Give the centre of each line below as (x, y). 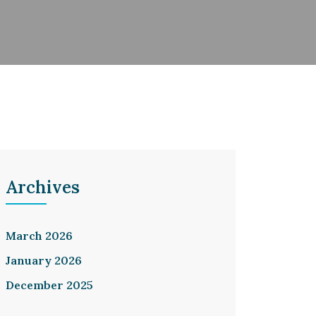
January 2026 (44, 260)
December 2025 (49, 285)
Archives (43, 187)
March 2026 (39, 236)
